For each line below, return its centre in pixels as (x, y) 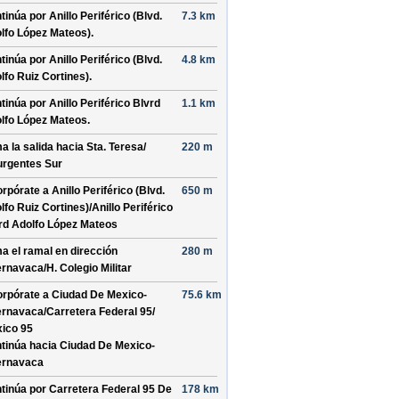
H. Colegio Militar (89, 268)
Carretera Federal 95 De (110, 389)
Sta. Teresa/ (116, 147)
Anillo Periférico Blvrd (105, 103)
